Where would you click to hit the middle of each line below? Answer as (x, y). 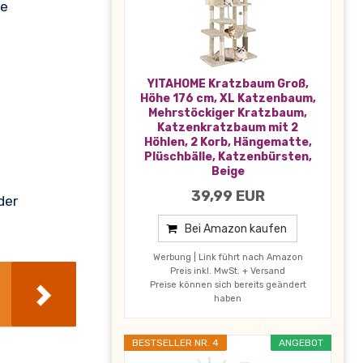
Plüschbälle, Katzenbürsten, (228, 156)
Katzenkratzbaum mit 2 (228, 127)
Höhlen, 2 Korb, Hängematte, (228, 142)
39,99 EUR (228, 196)
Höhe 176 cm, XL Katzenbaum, (228, 98)
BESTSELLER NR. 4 (175, 342)
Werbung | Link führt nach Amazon (228, 257)
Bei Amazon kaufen (236, 228)
